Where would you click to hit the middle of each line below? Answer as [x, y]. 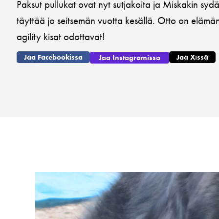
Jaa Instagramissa [130, 58]
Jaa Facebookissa [53, 57]
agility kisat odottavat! [61, 36]
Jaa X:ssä [192, 57]
